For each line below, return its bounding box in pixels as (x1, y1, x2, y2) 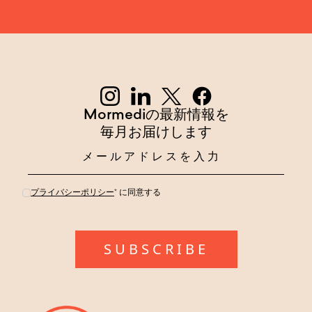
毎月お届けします (100, 126, 212, 141)
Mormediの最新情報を (83, 109, 229, 123)
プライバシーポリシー (31, 188, 114, 197)
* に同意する (114, 188, 161, 197)
